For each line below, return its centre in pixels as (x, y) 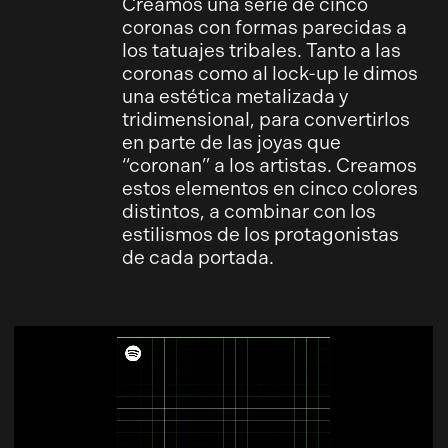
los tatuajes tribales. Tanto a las (261, 51)
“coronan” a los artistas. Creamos (269, 166)
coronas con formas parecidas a (264, 28)
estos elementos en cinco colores (269, 189)
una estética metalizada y (234, 97)
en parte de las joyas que (231, 143)
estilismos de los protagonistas (260, 235)
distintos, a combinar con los (248, 212)
